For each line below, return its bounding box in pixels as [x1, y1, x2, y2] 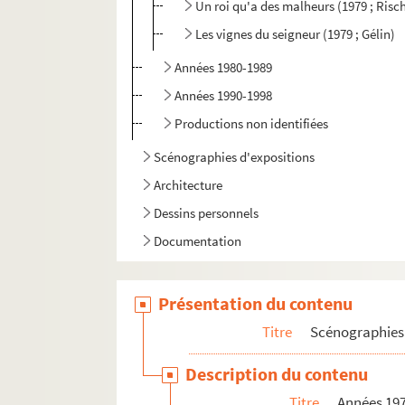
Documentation [154, 232, 242, 250]
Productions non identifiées [174, 115, 329, 133]
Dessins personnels [154, 204, 259, 222]
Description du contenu [185, 363, 369, 386]
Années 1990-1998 [174, 87, 273, 105]
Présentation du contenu [158, 292, 353, 316]
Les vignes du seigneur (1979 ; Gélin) [195, 25, 396, 43]
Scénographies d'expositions [154, 148, 316, 166]
